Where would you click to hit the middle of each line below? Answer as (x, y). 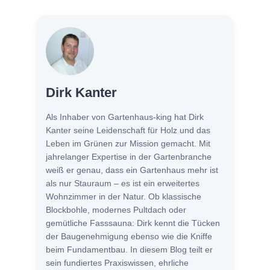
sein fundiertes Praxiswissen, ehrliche (117, 263)
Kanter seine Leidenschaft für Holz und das (128, 130)
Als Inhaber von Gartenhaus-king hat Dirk (125, 117)
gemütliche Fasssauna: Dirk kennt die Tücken (133, 223)
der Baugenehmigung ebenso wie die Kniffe (129, 237)
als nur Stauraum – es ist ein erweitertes (123, 184)
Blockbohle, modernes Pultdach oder (116, 210)
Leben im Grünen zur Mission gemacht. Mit (128, 144)
